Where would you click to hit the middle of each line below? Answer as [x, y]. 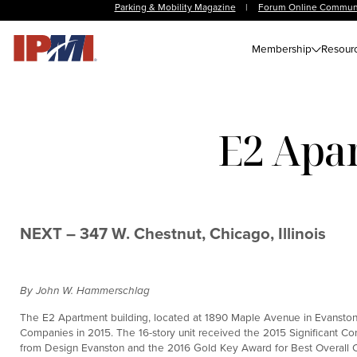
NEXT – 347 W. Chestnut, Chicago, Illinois [173, 233]
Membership [282, 48]
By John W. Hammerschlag [85, 290]
